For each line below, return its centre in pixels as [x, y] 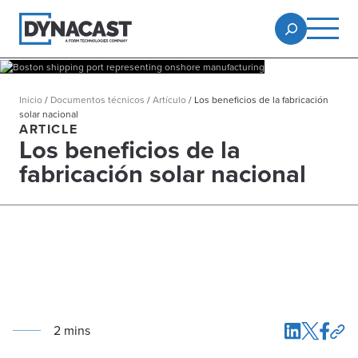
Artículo [169, 99]
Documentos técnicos [97, 99]
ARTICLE [49, 129]
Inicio [31, 99]
